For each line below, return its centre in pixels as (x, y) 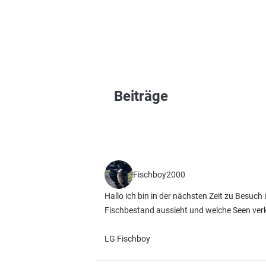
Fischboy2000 (159, 175)
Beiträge (141, 96)
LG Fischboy (127, 239)
